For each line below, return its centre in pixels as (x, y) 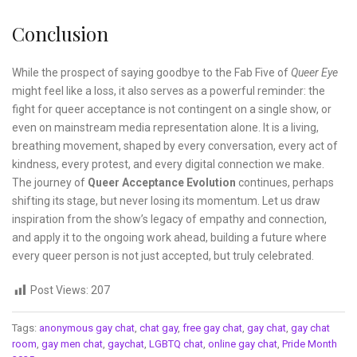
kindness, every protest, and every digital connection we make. (168, 165)
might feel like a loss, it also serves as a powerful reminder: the (169, 91)
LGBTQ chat (176, 344)
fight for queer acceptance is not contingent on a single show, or (172, 110)
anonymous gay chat (87, 328)
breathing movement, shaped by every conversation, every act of (175, 146)
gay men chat (72, 344)
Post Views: (59, 290)
